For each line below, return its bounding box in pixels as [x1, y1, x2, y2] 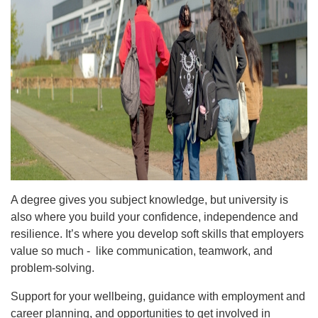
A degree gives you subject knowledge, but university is [11, 194, 288, 206]
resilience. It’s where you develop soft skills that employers [11, 228, 304, 240]
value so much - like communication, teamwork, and [11, 245, 273, 257]
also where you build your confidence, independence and [11, 211, 298, 223]
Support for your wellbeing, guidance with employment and [11, 290, 305, 302]
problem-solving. [11, 262, 97, 274]
